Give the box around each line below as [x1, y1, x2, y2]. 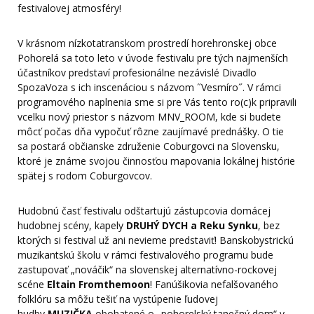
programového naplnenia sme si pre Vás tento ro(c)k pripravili [18, 95, 296, 109]
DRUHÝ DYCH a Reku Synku [126, 219, 258, 233]
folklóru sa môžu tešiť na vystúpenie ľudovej [18, 292, 218, 306]
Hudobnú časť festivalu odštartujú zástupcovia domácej [18, 204, 271, 218]
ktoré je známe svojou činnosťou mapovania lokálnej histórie [18, 154, 295, 168]
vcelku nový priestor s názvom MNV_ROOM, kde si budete [18, 110, 281, 124]
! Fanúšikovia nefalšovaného [150, 278, 278, 292]
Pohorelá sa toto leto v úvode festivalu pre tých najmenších [18, 51, 288, 65]
